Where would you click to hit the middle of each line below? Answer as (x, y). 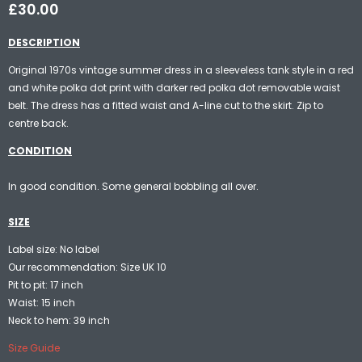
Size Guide (34, 347)
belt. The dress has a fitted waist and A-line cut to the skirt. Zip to (166, 105)
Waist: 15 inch (42, 302)
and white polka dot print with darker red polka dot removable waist (174, 87)
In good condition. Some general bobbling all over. (133, 186)
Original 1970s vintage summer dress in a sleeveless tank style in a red (181, 69)
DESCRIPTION (44, 42)
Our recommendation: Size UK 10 (87, 267)
